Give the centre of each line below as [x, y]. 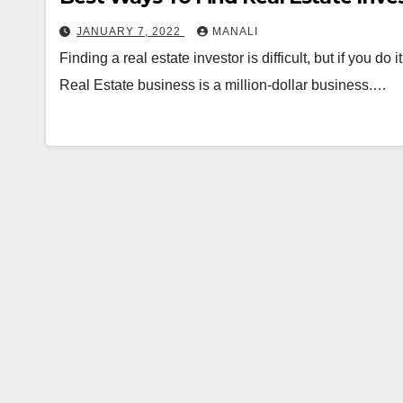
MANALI [235, 31]
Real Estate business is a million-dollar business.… [223, 85]
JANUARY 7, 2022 [130, 31]
